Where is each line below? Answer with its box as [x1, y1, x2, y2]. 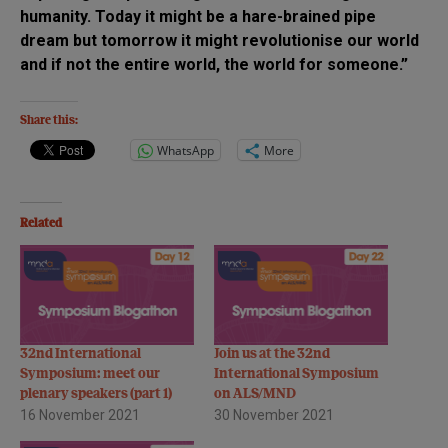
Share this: [20, 115, 78, 128]
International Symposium [214, 366, 379, 382]
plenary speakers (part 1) [20, 386, 172, 402]
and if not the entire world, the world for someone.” [20, 55, 408, 75]
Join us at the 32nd [214, 346, 330, 362]
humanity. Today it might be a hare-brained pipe [20, 7, 376, 27]
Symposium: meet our [20, 366, 160, 382]
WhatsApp [157, 141, 214, 159]
